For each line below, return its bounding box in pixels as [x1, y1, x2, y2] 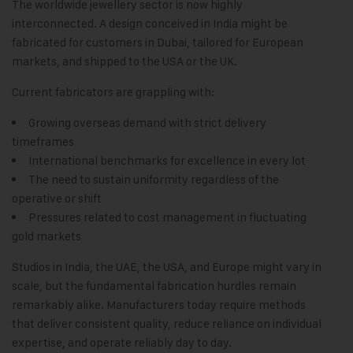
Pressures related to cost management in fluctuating [28, 210, 307, 225]
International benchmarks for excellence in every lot [28, 153, 306, 169]
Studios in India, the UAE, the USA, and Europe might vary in [12, 259, 321, 275]
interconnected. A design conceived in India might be [12, 16, 288, 32]
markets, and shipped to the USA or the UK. [12, 54, 237, 69]
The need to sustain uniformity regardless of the [28, 172, 279, 188]
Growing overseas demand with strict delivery [28, 115, 266, 131]
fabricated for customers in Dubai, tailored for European [12, 35, 303, 50]
